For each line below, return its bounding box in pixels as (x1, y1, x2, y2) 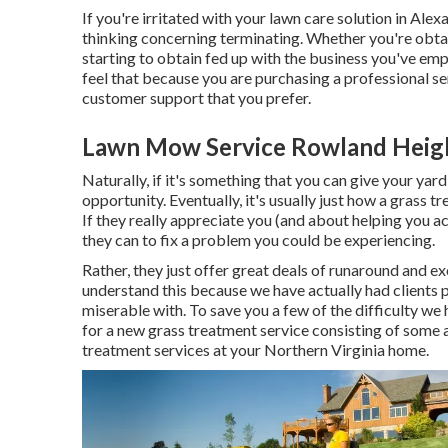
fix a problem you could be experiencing (160, 230, 432, 249)
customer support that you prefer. (82, 88, 311, 107)
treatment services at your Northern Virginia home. (82, 340, 429, 359)
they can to (82, 230, 160, 249)
